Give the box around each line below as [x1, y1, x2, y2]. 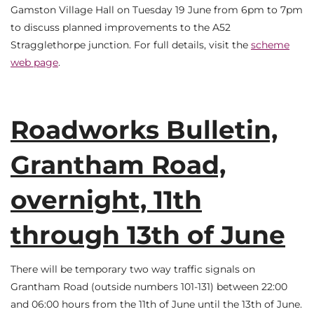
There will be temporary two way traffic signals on [11, 263, 255, 276]
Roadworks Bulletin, [11, 114, 278, 145]
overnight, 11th [11, 184, 202, 215]
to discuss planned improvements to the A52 [11, 21, 231, 34]
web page [11, 56, 58, 69]
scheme [251, 39, 289, 52]
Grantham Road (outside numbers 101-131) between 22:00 [11, 280, 287, 294]
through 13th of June [11, 219, 285, 250]
